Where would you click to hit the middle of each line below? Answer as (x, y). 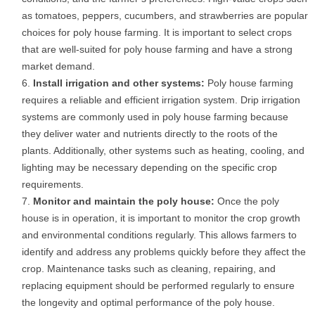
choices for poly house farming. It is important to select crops (157, 32)
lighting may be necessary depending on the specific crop (149, 167)
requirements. (53, 184)
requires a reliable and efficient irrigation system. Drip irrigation (161, 100)
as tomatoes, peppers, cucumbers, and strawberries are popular (165, 15)
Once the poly (248, 201)
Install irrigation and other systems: (119, 83)
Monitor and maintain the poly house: (125, 201)
